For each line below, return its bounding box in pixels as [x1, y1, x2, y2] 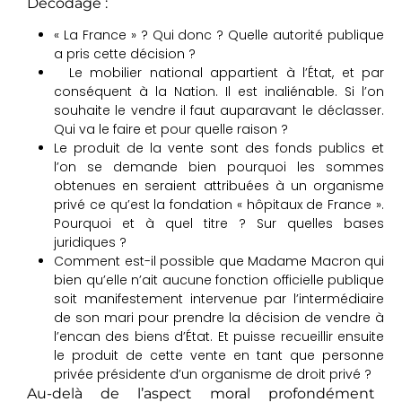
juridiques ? [54, 233, 127, 252]
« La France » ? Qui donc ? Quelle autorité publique [54, 26, 384, 45]
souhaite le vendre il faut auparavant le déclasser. [54, 101, 384, 120]
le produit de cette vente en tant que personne [54, 346, 384, 365]
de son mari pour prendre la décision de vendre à [54, 309, 384, 328]
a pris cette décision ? [54, 45, 196, 64]
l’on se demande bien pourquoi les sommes [54, 158, 384, 177]
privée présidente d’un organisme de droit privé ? [54, 365, 371, 384]
